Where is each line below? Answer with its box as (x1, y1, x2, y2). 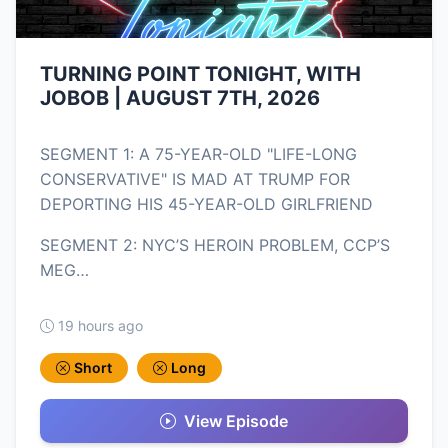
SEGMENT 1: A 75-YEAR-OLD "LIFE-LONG (40, 144, 357, 165)
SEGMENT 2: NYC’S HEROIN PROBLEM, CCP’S (40, 235, 390, 256)
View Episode (184, 411, 288, 432)
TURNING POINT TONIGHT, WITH (40, 62, 361, 87)
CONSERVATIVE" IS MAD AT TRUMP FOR (40, 169, 350, 190)
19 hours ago (58, 317, 143, 335)
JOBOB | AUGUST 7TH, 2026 (40, 86, 320, 111)
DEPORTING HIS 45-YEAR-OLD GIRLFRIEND (40, 194, 373, 215)
